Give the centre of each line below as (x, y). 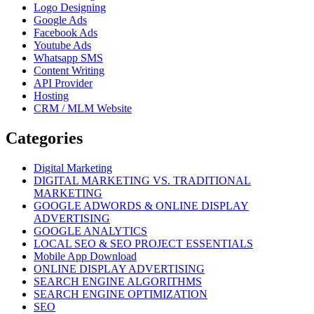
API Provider (63, 83)
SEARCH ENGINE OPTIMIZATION (121, 294)
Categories (44, 138)
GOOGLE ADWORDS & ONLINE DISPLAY (141, 206)
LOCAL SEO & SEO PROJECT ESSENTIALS (143, 244)
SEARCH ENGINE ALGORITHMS (118, 282)
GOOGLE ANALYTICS (90, 231)
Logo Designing (70, 8)
